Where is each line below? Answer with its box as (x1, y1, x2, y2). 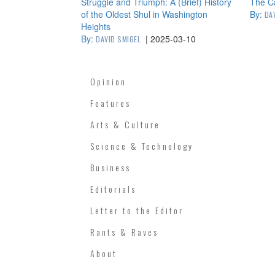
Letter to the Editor (90, 204, 184, 217)
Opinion (90, 75, 126, 88)
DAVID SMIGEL (96, 34, 141, 44)
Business (90, 161, 131, 174)
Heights (81, 20, 110, 33)
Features (90, 96, 131, 109)
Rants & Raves (90, 225, 158, 238)
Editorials (90, 182, 136, 195)
